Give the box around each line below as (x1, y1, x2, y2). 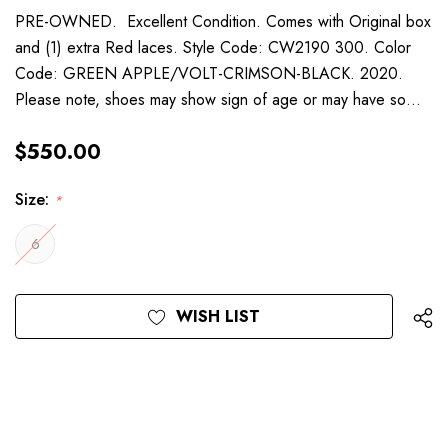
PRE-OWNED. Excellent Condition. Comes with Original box (15, 9, 431, 33)
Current (15, 293, 72, 317)
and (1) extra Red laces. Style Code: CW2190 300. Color (15, 35, 411, 59)
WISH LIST (176, 305, 260, 329)
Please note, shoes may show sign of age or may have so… (15, 87, 421, 111)
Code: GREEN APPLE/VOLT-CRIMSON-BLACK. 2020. (15, 61, 403, 85)
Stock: (15, 317, 60, 341)
